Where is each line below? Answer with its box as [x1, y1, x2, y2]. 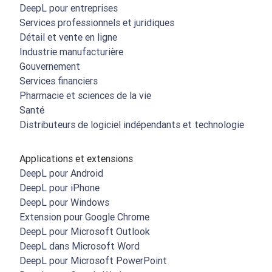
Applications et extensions [19, 152, 133, 165]
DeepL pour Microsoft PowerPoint [19, 254, 167, 267]
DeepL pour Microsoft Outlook [19, 225, 150, 238]
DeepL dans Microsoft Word [19, 240, 140, 253]
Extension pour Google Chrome [19, 211, 149, 223]
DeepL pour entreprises [19, 2, 118, 15]
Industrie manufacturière [19, 46, 123, 58]
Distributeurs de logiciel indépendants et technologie [19, 118, 244, 131]
